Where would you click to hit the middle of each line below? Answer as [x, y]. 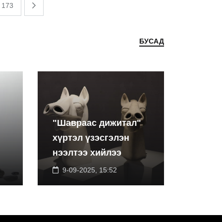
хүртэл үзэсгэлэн [91, 138]
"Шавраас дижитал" [97, 123]
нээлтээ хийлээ [87, 153]
